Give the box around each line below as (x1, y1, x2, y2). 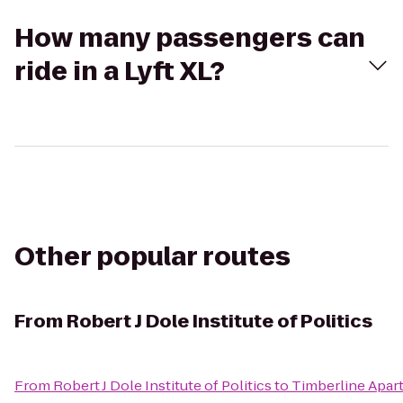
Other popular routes (14, 239, 291, 274)
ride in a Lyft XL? (14, 54, 225, 89)
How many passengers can (14, 21, 365, 56)
